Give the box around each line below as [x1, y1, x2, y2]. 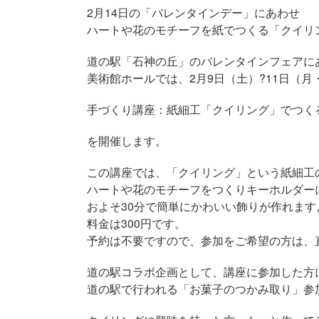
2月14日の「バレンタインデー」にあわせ [87, 4, 300, 21]
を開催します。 [87, 132, 167, 149]
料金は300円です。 [87, 215, 186, 231]
